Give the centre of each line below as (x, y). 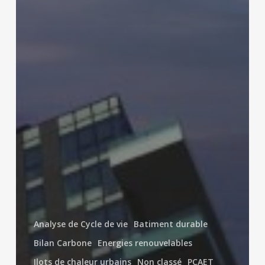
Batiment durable (170, 224)
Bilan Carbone (62, 243)
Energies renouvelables (145, 243)
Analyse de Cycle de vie (80, 224)
